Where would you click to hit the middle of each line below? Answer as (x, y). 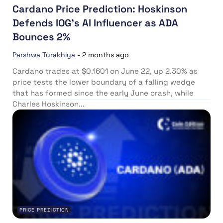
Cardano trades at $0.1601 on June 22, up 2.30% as (105, 71)
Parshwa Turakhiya (44, 55)
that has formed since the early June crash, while (103, 93)
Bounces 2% (41, 37)
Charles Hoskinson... (49, 104)
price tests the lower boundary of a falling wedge (104, 82)
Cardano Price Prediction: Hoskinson (100, 9)
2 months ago (106, 55)
